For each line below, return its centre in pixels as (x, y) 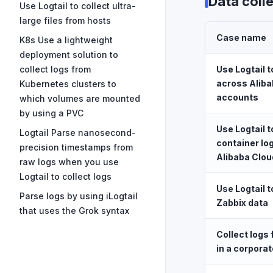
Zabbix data (242, 203)
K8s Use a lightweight (66, 40)
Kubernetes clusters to (68, 84)
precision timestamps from (76, 147)
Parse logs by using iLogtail (79, 196)
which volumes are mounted (80, 98)
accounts (237, 97)
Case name (241, 37)
